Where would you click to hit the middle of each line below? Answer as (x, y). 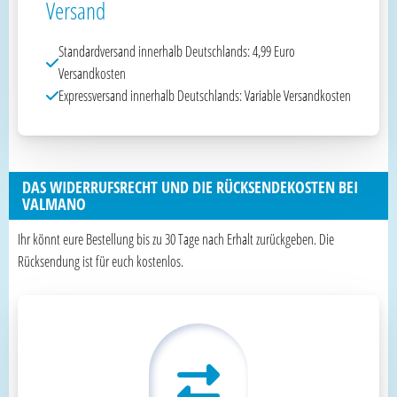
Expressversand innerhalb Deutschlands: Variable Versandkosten (205, 95)
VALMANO (54, 203)
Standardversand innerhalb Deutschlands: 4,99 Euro (177, 51)
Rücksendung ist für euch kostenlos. (101, 261)
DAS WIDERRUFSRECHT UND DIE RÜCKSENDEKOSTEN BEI (190, 187)
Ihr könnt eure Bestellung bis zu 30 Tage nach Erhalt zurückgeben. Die (176, 239)
